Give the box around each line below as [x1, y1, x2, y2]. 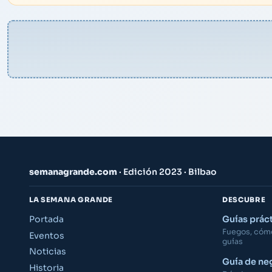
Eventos [29, 229, 64, 241]
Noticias [29, 246, 66, 257]
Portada [29, 213, 64, 225]
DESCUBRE [222, 195, 266, 204]
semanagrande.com [29, 166, 117, 177]
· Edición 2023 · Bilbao [117, 166, 217, 177]
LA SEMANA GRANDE [29, 195, 114, 204]
